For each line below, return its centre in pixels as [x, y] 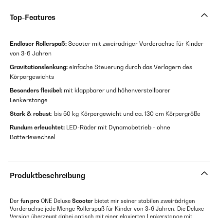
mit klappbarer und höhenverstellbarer [116, 90]
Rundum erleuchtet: [37, 127]
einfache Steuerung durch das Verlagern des [130, 67]
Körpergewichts [32, 77]
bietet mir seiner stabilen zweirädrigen [144, 201]
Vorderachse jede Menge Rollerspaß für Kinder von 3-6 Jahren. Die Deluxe [107, 209]
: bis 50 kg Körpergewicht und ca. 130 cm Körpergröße [126, 114]
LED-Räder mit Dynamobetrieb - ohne [118, 127]
